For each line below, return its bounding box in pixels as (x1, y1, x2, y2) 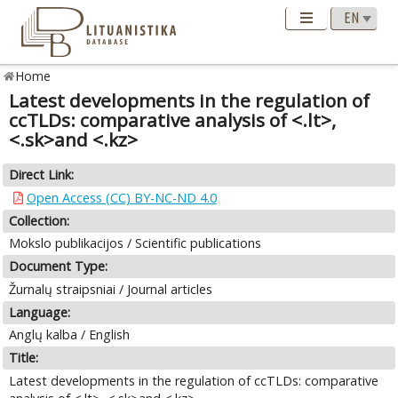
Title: (9, 349, 39, 367)
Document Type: (9, 258, 108, 275)
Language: (9, 303, 71, 321)
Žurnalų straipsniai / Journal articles (9, 280, 213, 298)
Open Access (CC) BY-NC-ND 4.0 (26, 188, 217, 206)
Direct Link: (9, 166, 75, 184)
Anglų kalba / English (9, 326, 131, 344)
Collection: (9, 211, 70, 229)
